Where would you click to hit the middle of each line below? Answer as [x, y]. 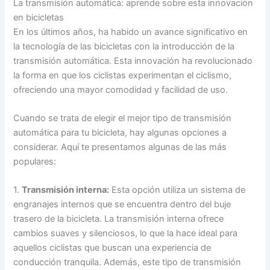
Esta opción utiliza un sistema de [177, 190]
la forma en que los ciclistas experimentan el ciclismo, [123, 75]
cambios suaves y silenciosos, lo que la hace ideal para [126, 234]
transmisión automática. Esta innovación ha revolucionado [133, 61]
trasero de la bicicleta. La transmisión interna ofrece [119, 219]
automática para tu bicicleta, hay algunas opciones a [120, 132]
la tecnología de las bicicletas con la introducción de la [124, 46]
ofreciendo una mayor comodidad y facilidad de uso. [121, 89]
